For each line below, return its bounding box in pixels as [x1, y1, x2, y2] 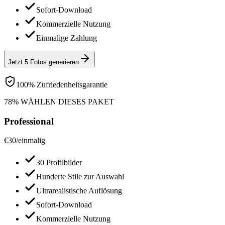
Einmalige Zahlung [36, 33, 97, 42]
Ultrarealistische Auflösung [36, 186, 122, 195]
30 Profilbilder [36, 158, 82, 167]
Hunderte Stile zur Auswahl [36, 172, 124, 181]
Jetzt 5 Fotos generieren [8, 58, 79, 66]
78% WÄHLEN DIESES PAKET [4, 97, 114, 106]
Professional [4, 116, 54, 127]
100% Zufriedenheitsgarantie [16, 80, 107, 89]
